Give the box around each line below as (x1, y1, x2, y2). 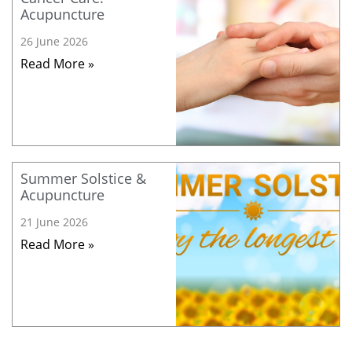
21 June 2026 (20, 214, 88, 230)
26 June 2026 (20, 34, 88, 49)
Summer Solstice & (20, 169, 146, 189)
